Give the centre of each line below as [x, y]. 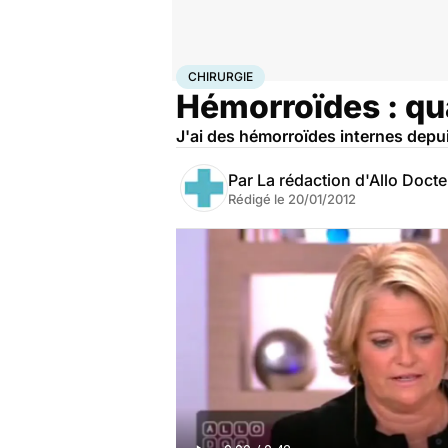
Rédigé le [258, 199]
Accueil [197, 73]
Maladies [276, 73]
